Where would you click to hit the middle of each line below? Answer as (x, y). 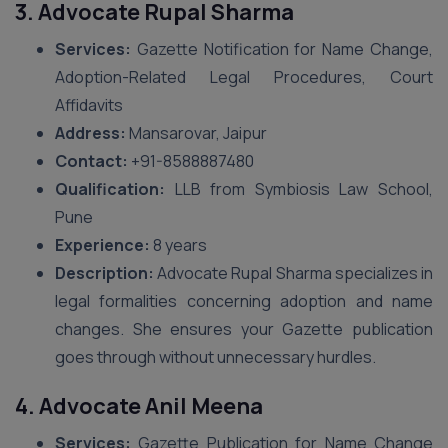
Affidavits (89, 105)
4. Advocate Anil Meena (139, 406)
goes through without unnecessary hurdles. (215, 357)
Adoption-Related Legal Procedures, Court (244, 77)
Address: (90, 133)
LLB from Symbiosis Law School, (299, 189)
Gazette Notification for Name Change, (282, 49)
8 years (178, 245)
